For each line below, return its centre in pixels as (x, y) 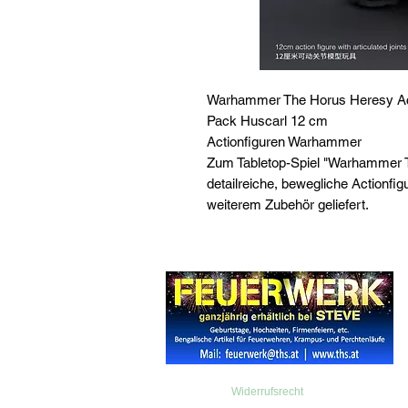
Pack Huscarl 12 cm (267, 120)
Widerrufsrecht (267, 391)
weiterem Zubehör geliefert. (288, 204)
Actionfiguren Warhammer (284, 141)
